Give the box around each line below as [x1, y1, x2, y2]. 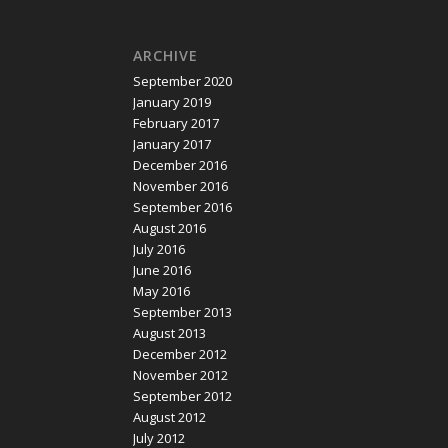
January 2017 [132, 135, 211, 154]
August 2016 [132, 219, 206, 238]
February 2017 [132, 114, 219, 133]
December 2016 [132, 156, 227, 175]
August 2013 [132, 324, 206, 343]
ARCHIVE [132, 46, 198, 66]
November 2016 [132, 177, 228, 196]
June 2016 [132, 261, 191, 280]
